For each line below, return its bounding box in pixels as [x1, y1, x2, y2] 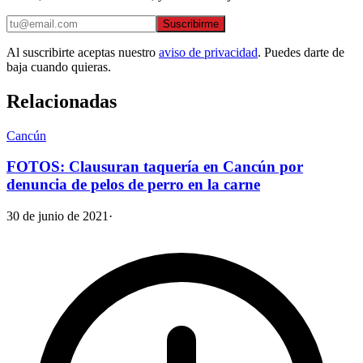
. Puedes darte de [258, 45, 344, 59]
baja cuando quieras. [6, 59, 111, 74]
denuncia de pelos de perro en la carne [6, 176, 260, 194]
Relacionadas [6, 90, 117, 112]
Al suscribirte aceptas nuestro [6, 45, 156, 59]
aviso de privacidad [159, 45, 258, 59]
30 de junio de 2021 [6, 209, 109, 224]
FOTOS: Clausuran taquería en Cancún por [6, 158, 303, 176]
